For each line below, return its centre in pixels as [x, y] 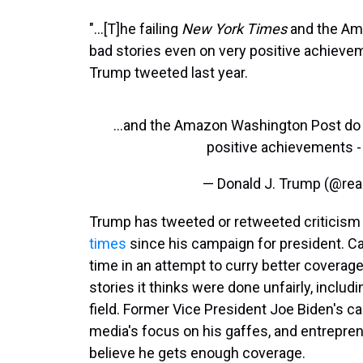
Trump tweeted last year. [169, 73]
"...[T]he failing [135, 29]
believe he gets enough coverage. [197, 353]
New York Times [234, 29]
